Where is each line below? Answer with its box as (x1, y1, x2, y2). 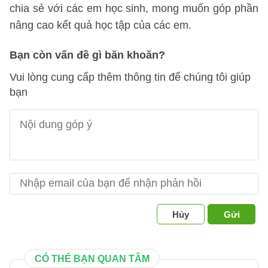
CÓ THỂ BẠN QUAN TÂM (35, 254, 150, 264)
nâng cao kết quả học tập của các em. (10, 19, 191, 31)
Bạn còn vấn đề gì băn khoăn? (10, 49, 165, 61)
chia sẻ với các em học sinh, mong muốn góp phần (10, 2, 258, 14)
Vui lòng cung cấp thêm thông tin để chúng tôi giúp (10, 71, 251, 83)
